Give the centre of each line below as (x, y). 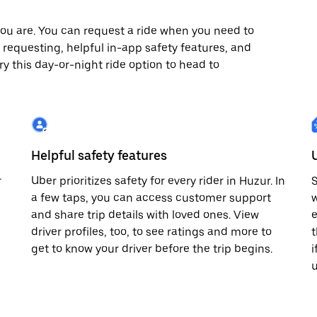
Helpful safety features (99, 155)
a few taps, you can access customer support (151, 198)
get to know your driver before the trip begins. (152, 249)
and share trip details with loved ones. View (145, 215)
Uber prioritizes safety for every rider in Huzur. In (158, 181)
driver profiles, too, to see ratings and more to (151, 232)
